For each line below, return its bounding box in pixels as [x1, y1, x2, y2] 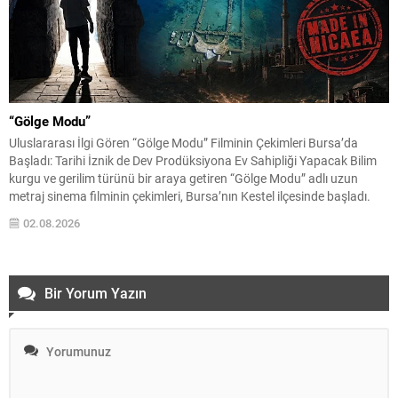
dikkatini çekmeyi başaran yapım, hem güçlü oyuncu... [9, 223, 304, 241]
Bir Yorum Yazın [44, 283, 147, 303]
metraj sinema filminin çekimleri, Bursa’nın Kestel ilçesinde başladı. [9, 187, 370, 205]
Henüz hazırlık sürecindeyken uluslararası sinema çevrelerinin [9, 205, 343, 223]
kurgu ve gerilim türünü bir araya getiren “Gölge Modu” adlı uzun [9, 170, 358, 187]
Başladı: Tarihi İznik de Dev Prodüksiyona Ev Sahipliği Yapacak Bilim [9, 152, 377, 170]
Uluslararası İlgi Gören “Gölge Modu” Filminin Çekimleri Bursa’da [9, 134, 358, 152]
